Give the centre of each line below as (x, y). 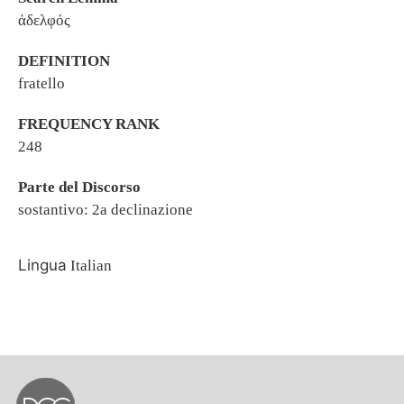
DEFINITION (64, 61)
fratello (41, 83)
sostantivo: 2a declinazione (106, 210)
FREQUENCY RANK (89, 124)
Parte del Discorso (79, 187)
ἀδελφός (44, 20)
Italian (89, 266)
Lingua (42, 265)
